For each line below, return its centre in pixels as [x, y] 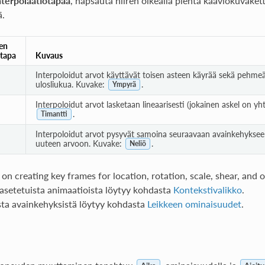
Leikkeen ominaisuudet [194, 203]
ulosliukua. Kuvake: [71, 84]
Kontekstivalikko [207, 189]
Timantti [54, 114]
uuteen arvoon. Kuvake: [80, 143]
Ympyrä [124, 85]
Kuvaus [49, 55]
